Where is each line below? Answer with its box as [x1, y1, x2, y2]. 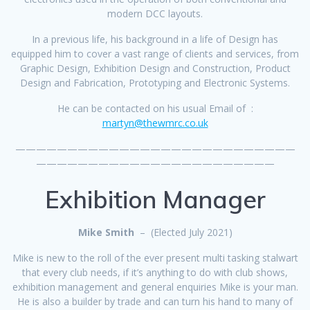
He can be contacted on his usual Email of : [57, 101, 253, 115]
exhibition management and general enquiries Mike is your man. [12, 280, 298, 293]
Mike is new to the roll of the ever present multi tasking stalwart [12, 250, 298, 264]
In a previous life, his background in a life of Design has [32, 32, 278, 46]
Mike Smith [77, 225, 134, 239]
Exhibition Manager [44, 183, 266, 215]
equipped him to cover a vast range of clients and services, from [11, 46, 299, 60]
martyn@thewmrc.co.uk [102, 116, 208, 129]
